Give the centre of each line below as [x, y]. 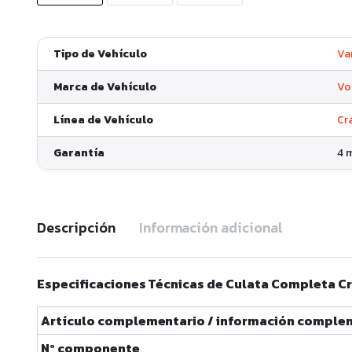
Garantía [79, 153]
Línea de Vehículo [103, 120]
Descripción [76, 228]
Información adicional [211, 228]
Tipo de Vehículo [100, 54]
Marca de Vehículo [105, 87]
